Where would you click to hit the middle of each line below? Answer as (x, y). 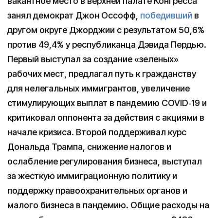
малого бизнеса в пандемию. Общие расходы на (108, 205)
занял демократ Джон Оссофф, (74, 15)
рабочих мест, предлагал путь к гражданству (102, 73)
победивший (166, 15)
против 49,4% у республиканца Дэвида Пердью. (107, 44)
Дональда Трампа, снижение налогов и (89, 146)
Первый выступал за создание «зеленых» (93, 59)
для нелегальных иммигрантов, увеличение (99, 88)
